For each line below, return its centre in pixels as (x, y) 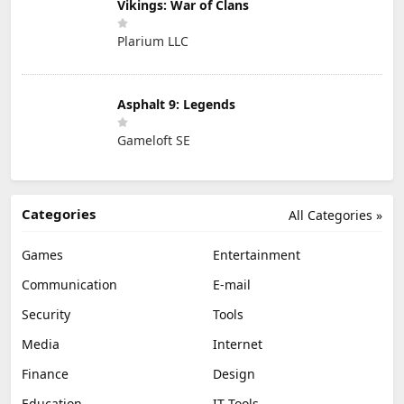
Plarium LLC (153, 41)
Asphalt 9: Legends (176, 105)
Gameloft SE (154, 141)
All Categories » (335, 215)
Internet (238, 344)
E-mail (232, 284)
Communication (69, 284)
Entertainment (257, 254)
